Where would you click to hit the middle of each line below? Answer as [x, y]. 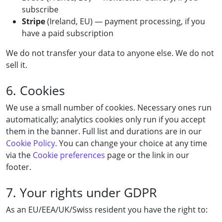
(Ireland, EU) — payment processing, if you [125, 21]
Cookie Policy [30, 143]
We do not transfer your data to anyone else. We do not [110, 53]
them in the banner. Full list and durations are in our [104, 131]
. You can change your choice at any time [131, 143]
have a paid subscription [68, 33]
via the [19, 155]
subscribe [40, 9]
